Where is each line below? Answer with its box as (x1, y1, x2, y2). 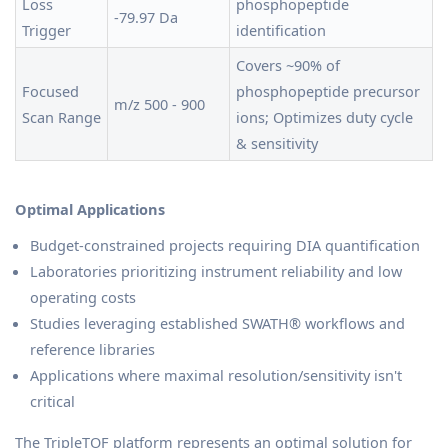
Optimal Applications (15, 199, 165, 220)
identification (236, 20, 326, 41)
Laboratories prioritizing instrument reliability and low (30, 261, 402, 282)
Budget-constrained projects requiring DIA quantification (30, 235, 420, 256)
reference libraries (30, 339, 155, 360)
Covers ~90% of (236, 55, 340, 76)
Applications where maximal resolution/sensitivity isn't (30, 365, 402, 386)
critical (30, 391, 75, 412)
